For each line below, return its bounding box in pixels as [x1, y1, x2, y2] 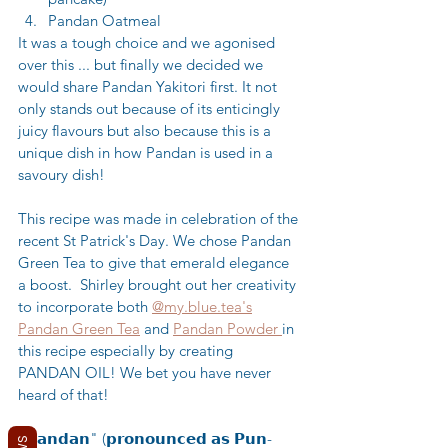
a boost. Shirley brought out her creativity [18, 275, 300, 295]
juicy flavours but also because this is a [18, 121, 275, 141]
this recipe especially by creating [18, 341, 237, 361]
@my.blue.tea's [152, 297, 252, 317]
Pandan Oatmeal [48, 11, 161, 31]
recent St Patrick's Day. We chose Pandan [18, 231, 295, 251]
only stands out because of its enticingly [18, 99, 284, 119]
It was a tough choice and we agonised [18, 33, 279, 53]
